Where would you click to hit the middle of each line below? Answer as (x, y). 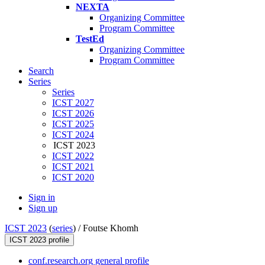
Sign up (43, 208)
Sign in (42, 198)
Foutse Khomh (111, 228)
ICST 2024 (73, 135)
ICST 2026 (73, 114)
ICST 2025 (73, 124)
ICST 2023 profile (39, 240)
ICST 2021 (73, 167)
